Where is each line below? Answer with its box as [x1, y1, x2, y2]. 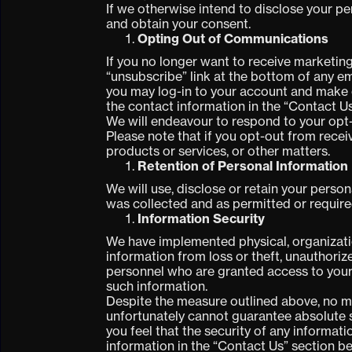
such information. [106, 278, 208, 295]
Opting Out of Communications [137, 31, 329, 47]
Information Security [137, 211, 266, 227]
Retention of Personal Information [137, 158, 349, 174]
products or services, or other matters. [106, 143, 331, 159]
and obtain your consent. [106, 16, 255, 32]
